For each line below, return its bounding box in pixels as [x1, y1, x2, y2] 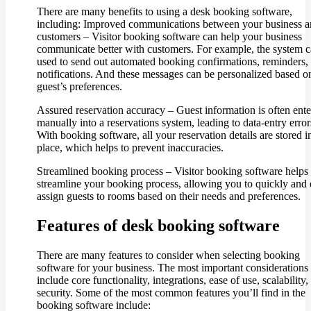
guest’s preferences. [37, 81, 122, 93]
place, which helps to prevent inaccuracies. [37, 142, 224, 154]
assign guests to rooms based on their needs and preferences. [37, 190, 301, 203]
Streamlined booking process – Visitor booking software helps [37, 165, 308, 178]
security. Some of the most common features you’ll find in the [37, 287, 305, 299]
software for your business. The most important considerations [37, 262, 308, 274]
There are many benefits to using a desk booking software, [37, 6, 292, 18]
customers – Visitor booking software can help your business [37, 31, 302, 43]
